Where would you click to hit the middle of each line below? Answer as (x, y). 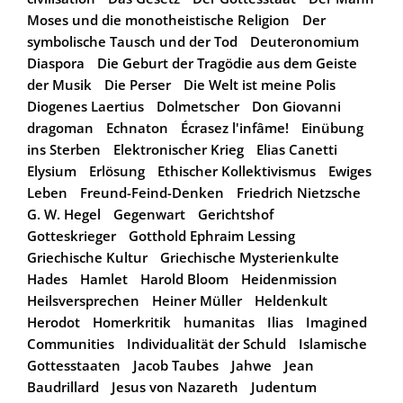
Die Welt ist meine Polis (260, 84)
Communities (71, 343)
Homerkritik (132, 322)
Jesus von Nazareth (175, 386)
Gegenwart (149, 214)
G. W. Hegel (64, 214)
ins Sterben (64, 149)
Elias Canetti (297, 149)
